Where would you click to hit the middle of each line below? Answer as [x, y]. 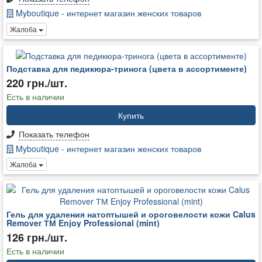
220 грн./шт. [37, 83]
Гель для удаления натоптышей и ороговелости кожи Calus [131, 214]
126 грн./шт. [37, 238]
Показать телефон [54, 134]
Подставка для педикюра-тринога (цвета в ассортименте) [127, 69]
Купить [131, 116]
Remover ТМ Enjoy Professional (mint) [83, 223]
